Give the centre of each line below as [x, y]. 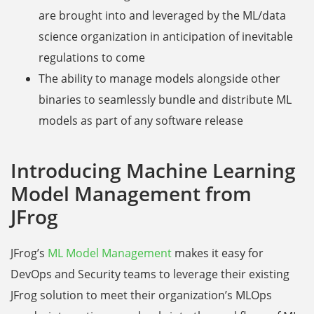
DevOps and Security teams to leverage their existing [150, 274]
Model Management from [131, 193]
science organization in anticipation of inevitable [166, 36]
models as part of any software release [141, 120]
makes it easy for [218, 253]
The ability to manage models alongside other [159, 78]
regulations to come [92, 57]
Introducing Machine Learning [153, 170]
